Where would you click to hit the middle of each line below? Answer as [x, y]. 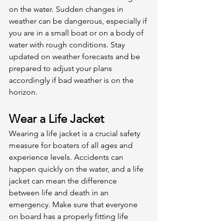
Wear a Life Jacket [56, 118]
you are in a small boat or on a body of [77, 33]
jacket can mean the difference [64, 181]
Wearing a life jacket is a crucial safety [75, 133]
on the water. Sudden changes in [67, 9]
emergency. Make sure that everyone [74, 204]
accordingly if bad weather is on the [72, 80]
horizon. [24, 92]
